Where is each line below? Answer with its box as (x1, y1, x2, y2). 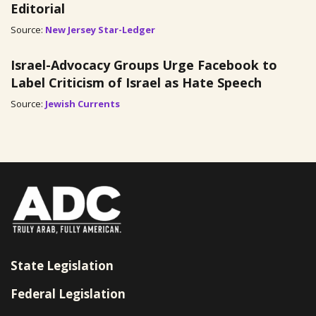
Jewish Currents (45, 97, 120, 110)
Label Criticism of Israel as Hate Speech (11, 74, 262, 91)
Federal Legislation (11, 286, 126, 302)
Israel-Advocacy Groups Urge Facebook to (11, 56, 277, 73)
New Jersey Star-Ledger (45, 23, 155, 36)
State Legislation (11, 257, 114, 274)
